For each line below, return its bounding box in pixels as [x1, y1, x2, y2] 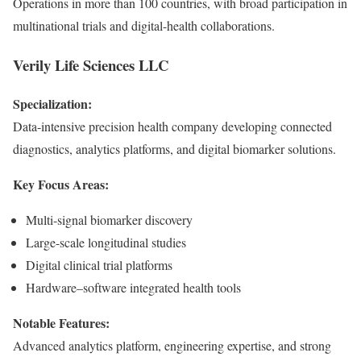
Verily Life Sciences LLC [13, 53, 169, 76]
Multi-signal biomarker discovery [26, 211, 193, 229]
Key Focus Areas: [13, 175, 109, 194]
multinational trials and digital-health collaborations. [13, 16, 275, 34]
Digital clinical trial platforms [26, 256, 172, 274]
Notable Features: [13, 313, 110, 333]
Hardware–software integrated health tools [26, 279, 241, 297]
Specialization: [13, 94, 92, 114]
